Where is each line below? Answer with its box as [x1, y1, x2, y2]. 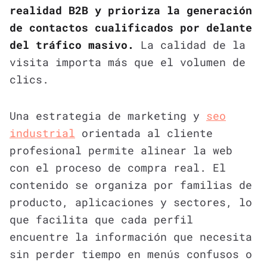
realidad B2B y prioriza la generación [10, 2, 252, 17]
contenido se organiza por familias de [10, 177, 252, 192]
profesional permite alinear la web [10, 142, 232, 157]
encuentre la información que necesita [10, 229, 252, 244]
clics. [10, 72, 49, 86]
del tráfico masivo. [10, 37, 134, 52]
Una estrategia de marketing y [10, 108, 206, 123]
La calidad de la [134, 37, 246, 52]
